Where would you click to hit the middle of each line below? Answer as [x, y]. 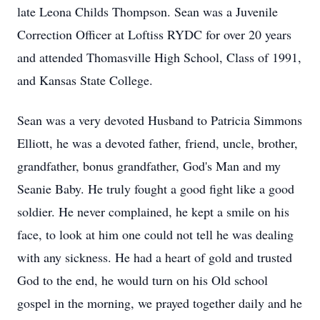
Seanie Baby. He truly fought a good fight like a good [156, 189]
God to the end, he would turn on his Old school [142, 280]
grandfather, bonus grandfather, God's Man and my [149, 166]
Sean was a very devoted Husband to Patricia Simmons [160, 120]
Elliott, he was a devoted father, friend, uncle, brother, [157, 143]
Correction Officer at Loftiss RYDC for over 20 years [154, 34]
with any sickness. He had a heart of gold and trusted [155, 257]
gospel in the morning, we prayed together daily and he [160, 303]
